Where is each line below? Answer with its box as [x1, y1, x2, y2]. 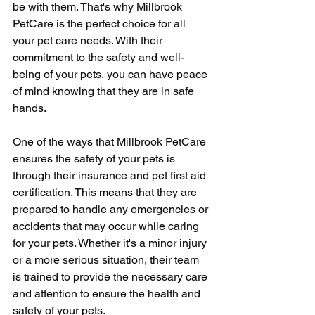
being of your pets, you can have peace [13, 67, 210, 81]
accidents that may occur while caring [13, 219, 202, 233]
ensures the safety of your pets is [13, 151, 178, 165]
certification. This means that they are [13, 185, 200, 199]
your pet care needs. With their [13, 33, 165, 47]
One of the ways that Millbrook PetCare [13, 134, 209, 148]
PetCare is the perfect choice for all [13, 16, 188, 30]
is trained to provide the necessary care [13, 269, 210, 283]
